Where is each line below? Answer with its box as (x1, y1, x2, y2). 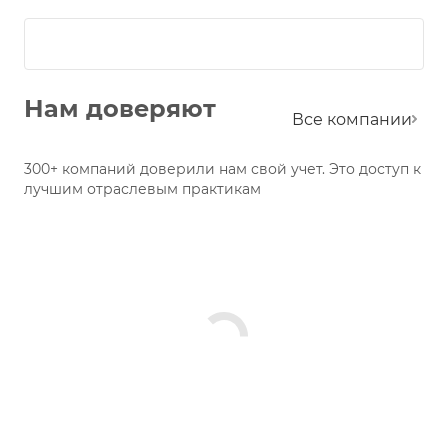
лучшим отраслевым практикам (24, 180, 261, 198)
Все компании (291, 109, 412, 129)
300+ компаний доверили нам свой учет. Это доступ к (24, 160, 421, 178)
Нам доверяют (24, 94, 216, 123)
